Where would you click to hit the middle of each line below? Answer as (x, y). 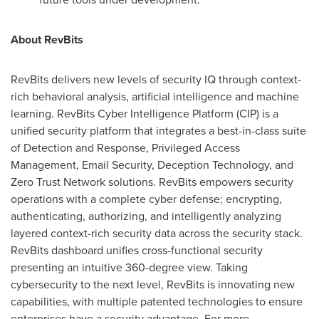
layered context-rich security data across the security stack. (157, 233)
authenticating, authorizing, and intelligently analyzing (146, 216)
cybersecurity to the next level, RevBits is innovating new (153, 284)
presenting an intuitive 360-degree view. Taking (129, 267)
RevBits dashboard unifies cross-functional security (137, 250)
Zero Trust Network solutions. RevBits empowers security (152, 182)
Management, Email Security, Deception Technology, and (152, 165)
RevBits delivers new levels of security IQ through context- (156, 79)
